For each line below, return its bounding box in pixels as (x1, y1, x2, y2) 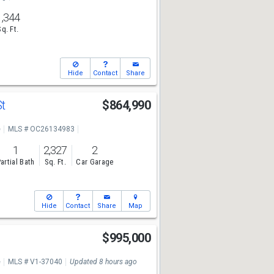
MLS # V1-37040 (7, 257, 62, 266)
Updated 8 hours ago (69, 257, 137, 266)
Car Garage (76, 157, 114, 167)
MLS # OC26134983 (7, 125, 75, 133)
